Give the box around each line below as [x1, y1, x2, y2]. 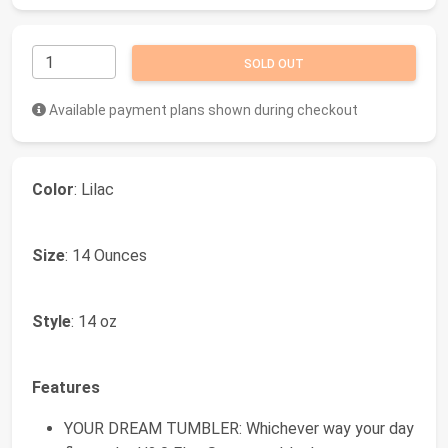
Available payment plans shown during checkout [46, 101, 358, 118]
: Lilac [74, 179, 114, 199]
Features [32, 377, 100, 397]
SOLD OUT [244, 56, 304, 71]
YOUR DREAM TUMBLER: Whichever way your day [64, 418, 414, 438]
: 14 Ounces [65, 245, 147, 265]
